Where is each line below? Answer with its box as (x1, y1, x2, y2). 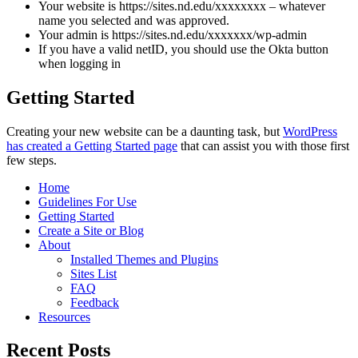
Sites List (70, 266, 117, 280)
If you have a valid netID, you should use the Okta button (38, 42, 328, 56)
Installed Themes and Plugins (70, 252, 218, 266)
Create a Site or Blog (38, 223, 144, 237)
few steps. (6, 153, 57, 167)
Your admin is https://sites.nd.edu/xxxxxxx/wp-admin (38, 27, 307, 42)
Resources (38, 309, 90, 324)
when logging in (38, 56, 121, 70)
